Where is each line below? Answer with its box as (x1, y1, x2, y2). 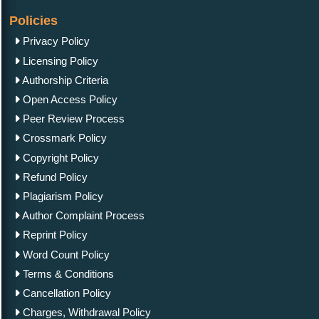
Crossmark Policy (20, 132, 107, 145)
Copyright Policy (20, 151, 99, 164)
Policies (9, 13, 58, 28)
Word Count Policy (20, 248, 110, 261)
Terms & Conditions (20, 267, 114, 280)
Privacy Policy (20, 35, 90, 48)
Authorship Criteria (20, 73, 108, 86)
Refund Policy (20, 170, 88, 183)
